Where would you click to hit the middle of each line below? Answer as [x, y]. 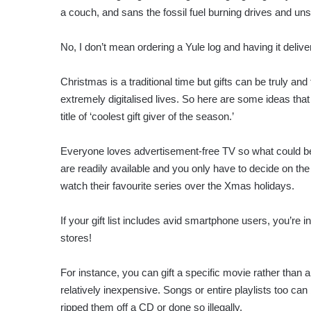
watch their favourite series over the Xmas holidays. [177, 185]
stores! [76, 237]
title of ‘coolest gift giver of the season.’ [147, 116]
